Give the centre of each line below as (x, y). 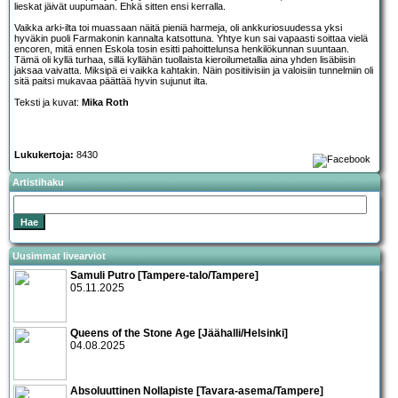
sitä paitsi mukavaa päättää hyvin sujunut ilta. (111, 81)
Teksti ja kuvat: (48, 103)
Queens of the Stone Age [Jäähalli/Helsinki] (179, 333)
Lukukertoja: (44, 155)
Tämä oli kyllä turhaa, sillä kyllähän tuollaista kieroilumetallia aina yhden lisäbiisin (185, 60)
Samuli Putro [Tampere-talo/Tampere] (164, 275)
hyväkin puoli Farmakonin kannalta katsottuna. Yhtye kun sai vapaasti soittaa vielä (191, 39)
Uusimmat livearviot (59, 255)
